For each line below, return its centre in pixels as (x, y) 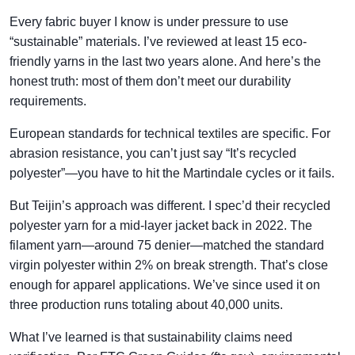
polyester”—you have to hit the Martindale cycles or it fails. (172, 173)
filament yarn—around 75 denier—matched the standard (167, 245)
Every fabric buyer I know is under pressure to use (149, 22)
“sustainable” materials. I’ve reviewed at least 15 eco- (158, 42)
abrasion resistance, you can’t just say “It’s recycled (153, 153)
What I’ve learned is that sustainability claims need (151, 337)
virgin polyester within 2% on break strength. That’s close (169, 265)
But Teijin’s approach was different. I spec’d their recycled (170, 206)
